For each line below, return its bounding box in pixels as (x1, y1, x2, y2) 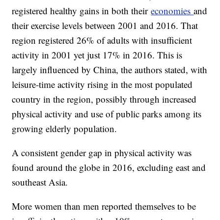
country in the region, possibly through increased (12, 93, 197, 106)
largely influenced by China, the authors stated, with (12, 63, 208, 76)
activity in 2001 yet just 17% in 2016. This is (12, 49, 183, 61)
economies (151, 4, 194, 17)
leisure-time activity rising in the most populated (12, 78, 193, 91)
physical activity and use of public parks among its (12, 108, 202, 120)
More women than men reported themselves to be (12, 200, 196, 213)
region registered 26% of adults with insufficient (12, 34, 192, 47)
